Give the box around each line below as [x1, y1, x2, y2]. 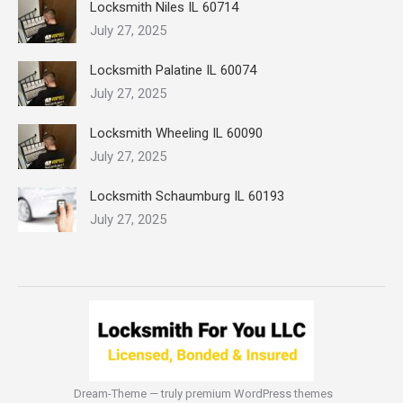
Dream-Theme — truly [70, 387, 185, 400]
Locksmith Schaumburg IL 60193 [90, 188, 284, 204]
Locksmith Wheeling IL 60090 [90, 125, 263, 141]
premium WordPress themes [184, 387, 333, 400]
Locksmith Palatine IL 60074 [90, 62, 256, 78]
